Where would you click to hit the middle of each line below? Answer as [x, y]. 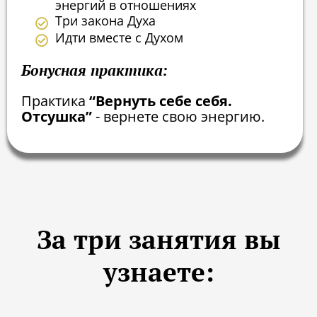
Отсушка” [58, 116]
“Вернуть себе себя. [161, 100]
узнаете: [158, 272]
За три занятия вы [158, 239]
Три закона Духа [105, 21]
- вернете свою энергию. [180, 116]
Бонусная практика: [94, 70]
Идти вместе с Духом [119, 38]
